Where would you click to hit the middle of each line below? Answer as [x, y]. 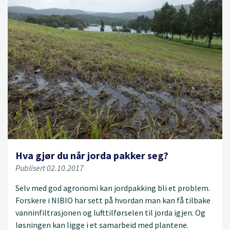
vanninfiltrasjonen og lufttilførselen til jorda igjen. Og [110, 212]
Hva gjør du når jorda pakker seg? [92, 155]
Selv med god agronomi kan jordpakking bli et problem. [113, 188]
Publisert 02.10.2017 [50, 168]
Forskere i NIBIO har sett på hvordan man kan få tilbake [113, 200]
